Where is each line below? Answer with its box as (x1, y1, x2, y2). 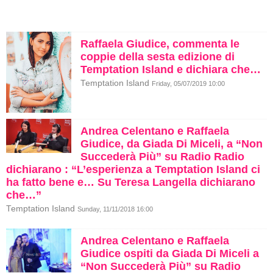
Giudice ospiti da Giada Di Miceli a (80, 247, 259, 260)
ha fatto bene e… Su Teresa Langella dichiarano (6, 176, 255, 189)
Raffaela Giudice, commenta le (80, 38, 239, 50)
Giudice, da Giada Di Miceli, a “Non (80, 138, 263, 151)
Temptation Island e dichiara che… (80, 63, 261, 76)
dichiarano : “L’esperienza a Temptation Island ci (6, 163, 260, 176)
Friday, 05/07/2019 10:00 (152, 80, 225, 87)
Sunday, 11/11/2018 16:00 (77, 205, 153, 213)
